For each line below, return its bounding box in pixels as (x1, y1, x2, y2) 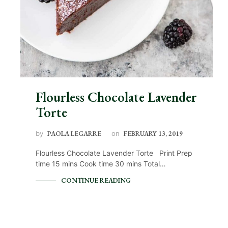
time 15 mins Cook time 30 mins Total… (36, 159, 166, 168)
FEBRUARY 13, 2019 (124, 129, 183, 138)
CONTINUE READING (61, 176, 131, 185)
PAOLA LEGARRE (47, 129, 101, 138)
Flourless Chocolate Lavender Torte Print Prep (36, 148, 192, 157)
